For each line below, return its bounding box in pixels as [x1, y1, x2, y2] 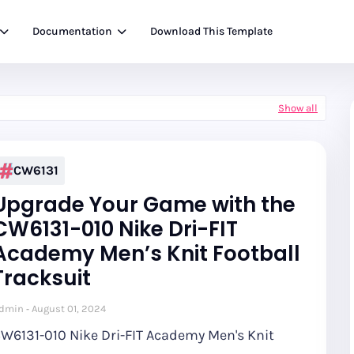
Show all [278, 102, 318, 114]
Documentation [32, 24, 112, 38]
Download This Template [150, 24, 273, 38]
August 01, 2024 [32, 303, 106, 314]
